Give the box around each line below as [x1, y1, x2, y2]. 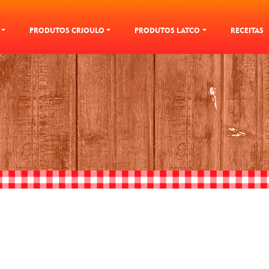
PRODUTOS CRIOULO [29, 26, 105, 35]
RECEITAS [230, 26, 264, 35]
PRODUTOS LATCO [134, 26, 201, 35]
